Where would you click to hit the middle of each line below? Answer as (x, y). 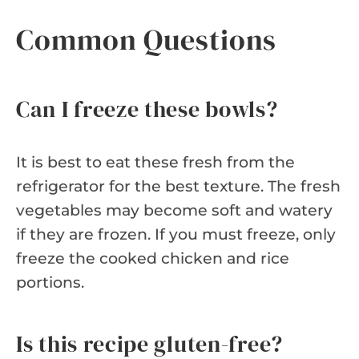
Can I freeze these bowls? (147, 109)
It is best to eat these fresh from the (155, 162)
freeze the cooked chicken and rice (153, 258)
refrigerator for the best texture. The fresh (178, 186)
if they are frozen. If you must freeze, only (176, 234)
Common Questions (147, 39)
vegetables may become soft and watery (174, 210)
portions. (50, 282)
